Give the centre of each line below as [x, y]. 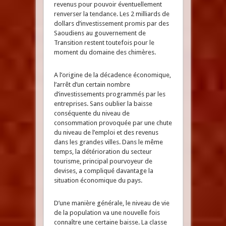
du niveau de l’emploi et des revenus [106, 132]
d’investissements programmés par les [109, 94]
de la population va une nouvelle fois [107, 213]
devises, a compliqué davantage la [103, 171]
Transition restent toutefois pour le [104, 43]
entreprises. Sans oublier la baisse [103, 104]
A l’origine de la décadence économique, [112, 75]
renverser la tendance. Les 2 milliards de [111, 14]
